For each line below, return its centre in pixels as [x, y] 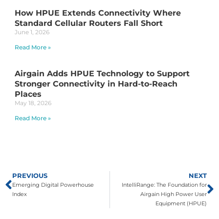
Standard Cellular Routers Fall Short [89, 23]
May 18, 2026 [33, 103]
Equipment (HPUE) [181, 204]
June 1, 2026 [32, 32]
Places [28, 94]
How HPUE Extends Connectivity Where [98, 13]
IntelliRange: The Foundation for [164, 185]
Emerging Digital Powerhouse [53, 185]
